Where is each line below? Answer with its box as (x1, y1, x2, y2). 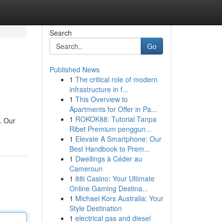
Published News (49, 64, 100, 74)
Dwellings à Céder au (75, 154, 142, 164)
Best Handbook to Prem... (69, 144, 150, 154)
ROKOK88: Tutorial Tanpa (75, 114, 157, 124)
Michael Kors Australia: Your (75, 193, 164, 203)
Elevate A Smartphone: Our (75, 134, 162, 144)
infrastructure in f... (69, 84, 128, 94)
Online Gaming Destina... (69, 183, 148, 193)
